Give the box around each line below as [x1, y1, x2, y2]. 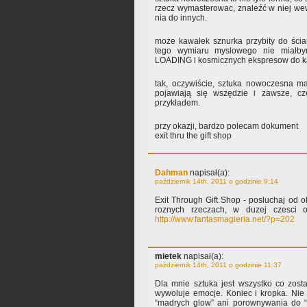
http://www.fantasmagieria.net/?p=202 [155, 214, 295, 225]
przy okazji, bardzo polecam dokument [155, 121, 298, 132]
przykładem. [155, 98, 200, 108]
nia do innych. [155, 13, 207, 23]
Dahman [155, 168, 188, 178]
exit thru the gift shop [155, 131, 232, 141]
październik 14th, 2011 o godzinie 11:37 [155, 261, 282, 269]
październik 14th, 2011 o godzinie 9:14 [155, 177, 278, 186]
